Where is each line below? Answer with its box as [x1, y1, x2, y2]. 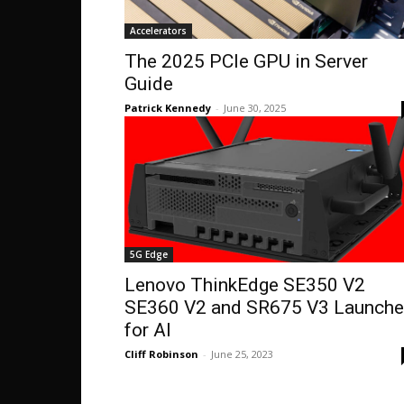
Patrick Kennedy [124, 101, 211, 115]
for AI [124, 319, 171, 341]
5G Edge [130, 248, 168, 261]
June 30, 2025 [224, 101, 286, 115]
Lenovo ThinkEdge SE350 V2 [124, 274, 365, 296]
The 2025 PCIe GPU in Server [124, 50, 368, 72]
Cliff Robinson [124, 347, 198, 361]
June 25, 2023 [211, 347, 273, 361]
